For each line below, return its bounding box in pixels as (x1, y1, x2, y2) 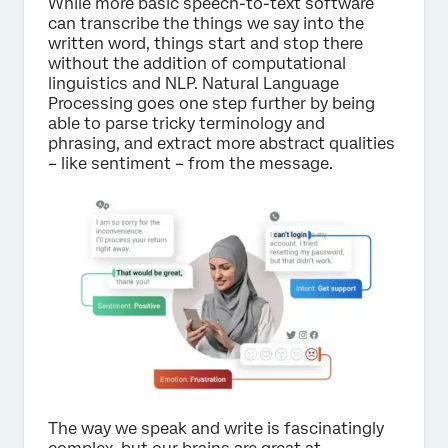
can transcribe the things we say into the (48, 13, 364, 33)
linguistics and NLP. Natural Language (48, 73, 339, 93)
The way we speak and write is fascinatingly (48, 419, 384, 439)
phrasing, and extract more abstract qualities (48, 133, 395, 153)
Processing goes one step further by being (48, 93, 375, 113)
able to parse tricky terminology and (48, 113, 325, 133)
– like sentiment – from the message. (48, 153, 333, 173)
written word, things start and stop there (48, 33, 363, 53)
